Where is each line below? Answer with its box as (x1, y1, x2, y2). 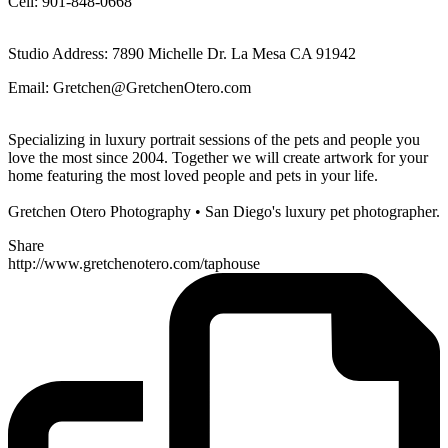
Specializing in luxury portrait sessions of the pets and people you (8, 131, 420, 149)
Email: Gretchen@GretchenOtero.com (8, 79, 251, 97)
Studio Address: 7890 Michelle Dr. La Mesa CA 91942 (8, 45, 356, 63)
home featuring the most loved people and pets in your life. (8, 167, 382, 185)
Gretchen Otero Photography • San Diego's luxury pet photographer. (8, 203, 440, 221)
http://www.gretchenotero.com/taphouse (8, 255, 260, 273)
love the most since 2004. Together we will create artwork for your (8, 149, 428, 167)
